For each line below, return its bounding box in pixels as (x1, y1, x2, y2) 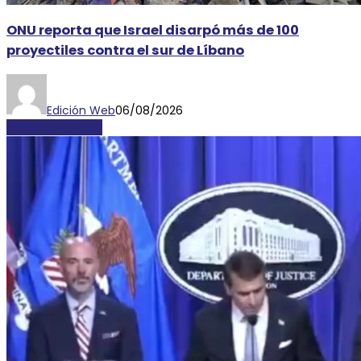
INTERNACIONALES (6, 118, 102, 135)
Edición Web (47, 102, 115, 118)
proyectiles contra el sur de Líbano (6, 41, 244, 60)
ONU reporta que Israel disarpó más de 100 (6, 21, 299, 40)
